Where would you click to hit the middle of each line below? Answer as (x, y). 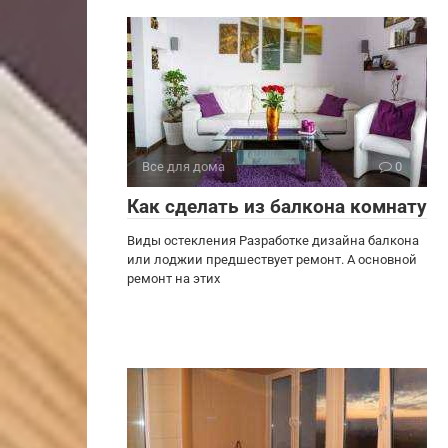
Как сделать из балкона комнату (277, 206)
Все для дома (183, 166)
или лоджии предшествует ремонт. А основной (272, 259)
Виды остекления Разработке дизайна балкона (273, 240)
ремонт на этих (173, 278)
